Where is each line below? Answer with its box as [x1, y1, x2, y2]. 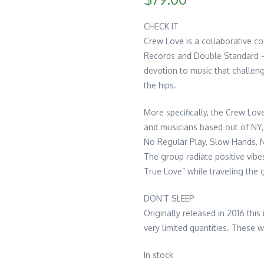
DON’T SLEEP [144, 193, 194, 204]
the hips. [144, 80, 176, 91]
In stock [144, 250, 173, 260]
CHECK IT [144, 21, 179, 32]
